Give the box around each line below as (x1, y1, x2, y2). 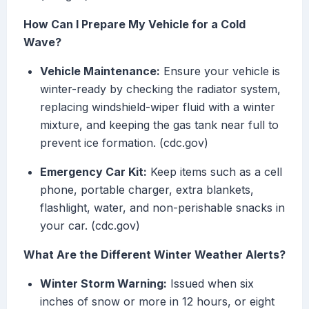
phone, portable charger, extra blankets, (40, 183, 254, 197)
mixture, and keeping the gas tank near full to (40, 118, 279, 132)
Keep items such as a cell (147, 165, 282, 179)
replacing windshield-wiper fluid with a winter (40, 100, 275, 114)
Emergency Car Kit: (40, 165, 147, 179)
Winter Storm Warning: (40, 277, 167, 291)
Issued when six (167, 277, 254, 291)
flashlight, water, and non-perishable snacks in (40, 201, 285, 215)
